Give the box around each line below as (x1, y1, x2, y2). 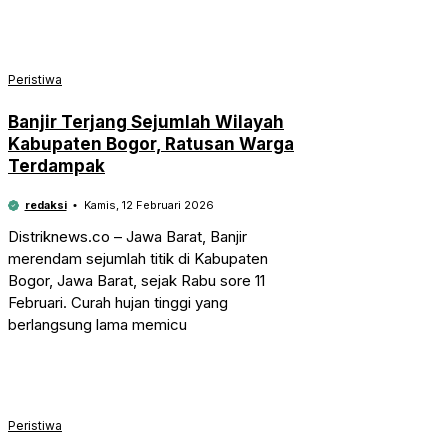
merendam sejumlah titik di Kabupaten (8, 248, 268, 268)
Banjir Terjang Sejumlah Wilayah (8, 111, 284, 132)
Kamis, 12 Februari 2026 (83, 197, 214, 212)
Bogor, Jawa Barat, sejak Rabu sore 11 (8, 270, 265, 290)
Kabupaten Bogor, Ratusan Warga (8, 133, 294, 154)
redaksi (24, 197, 67, 212)
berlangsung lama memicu (8, 314, 187, 334)
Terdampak (8, 155, 105, 176)
